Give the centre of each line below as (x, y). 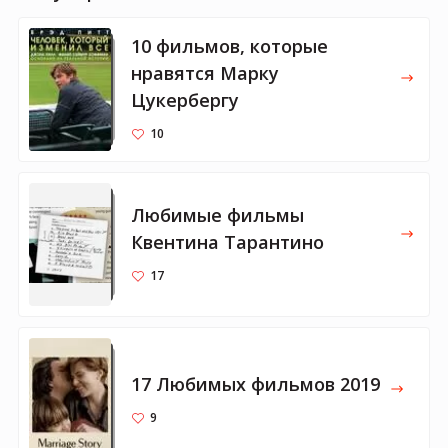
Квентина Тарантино (227, 241)
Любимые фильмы (217, 214)
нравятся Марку (205, 72)
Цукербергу (185, 99)
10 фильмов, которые (229, 45)
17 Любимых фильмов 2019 (255, 383)
